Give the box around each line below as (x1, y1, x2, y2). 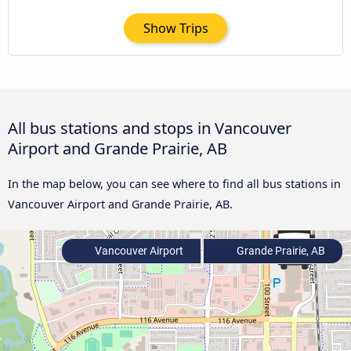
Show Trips (143, 19, 208, 37)
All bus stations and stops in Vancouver (8, 116, 291, 139)
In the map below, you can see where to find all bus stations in (8, 175, 341, 191)
